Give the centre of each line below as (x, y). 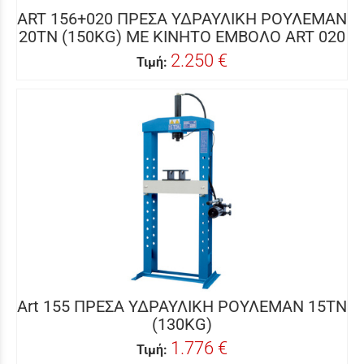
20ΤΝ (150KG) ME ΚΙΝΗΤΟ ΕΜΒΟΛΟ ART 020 (182, 37)
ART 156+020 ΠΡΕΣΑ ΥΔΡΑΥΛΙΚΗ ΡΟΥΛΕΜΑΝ (182, 19)
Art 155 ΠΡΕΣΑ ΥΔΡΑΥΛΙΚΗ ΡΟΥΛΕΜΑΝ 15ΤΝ (182, 306)
